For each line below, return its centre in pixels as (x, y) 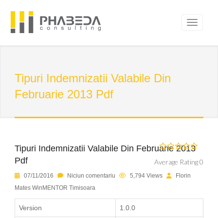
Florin (183, 176)
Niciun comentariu (91, 176)
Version (30, 208)
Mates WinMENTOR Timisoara (55, 188)
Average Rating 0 (179, 162)
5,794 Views (146, 176)
